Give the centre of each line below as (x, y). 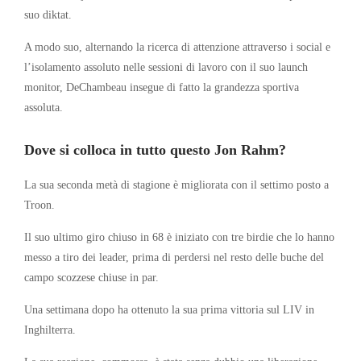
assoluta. (44, 108)
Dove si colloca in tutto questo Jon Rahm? (155, 150)
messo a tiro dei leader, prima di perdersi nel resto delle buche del (174, 257)
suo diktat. (48, 15)
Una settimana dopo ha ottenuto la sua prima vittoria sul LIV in (169, 310)
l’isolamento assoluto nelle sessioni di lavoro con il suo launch (166, 67)
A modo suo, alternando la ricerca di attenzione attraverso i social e (177, 47)
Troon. (39, 205)
